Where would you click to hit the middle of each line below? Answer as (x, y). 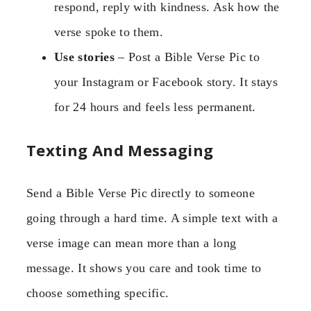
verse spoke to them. (109, 32)
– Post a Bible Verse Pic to (187, 57)
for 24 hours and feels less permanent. (155, 107)
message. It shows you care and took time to (144, 268)
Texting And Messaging (120, 150)
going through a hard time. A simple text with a (152, 218)
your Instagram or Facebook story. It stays (166, 82)
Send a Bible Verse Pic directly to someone (141, 193)
